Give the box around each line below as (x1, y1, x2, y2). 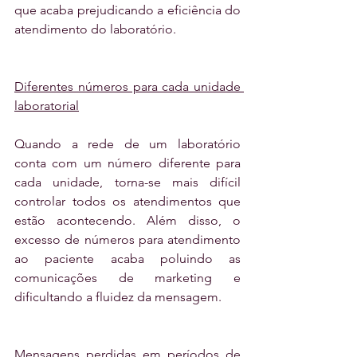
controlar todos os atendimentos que (14, 193, 241, 209)
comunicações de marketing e (14, 269, 241, 285)
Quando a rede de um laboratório (14, 135, 241, 151)
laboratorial (14, 97, 79, 113)
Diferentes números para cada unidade (14, 78, 241, 94)
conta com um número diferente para (14, 155, 241, 171)
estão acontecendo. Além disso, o (14, 212, 241, 228)
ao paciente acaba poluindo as (14, 250, 241, 266)
